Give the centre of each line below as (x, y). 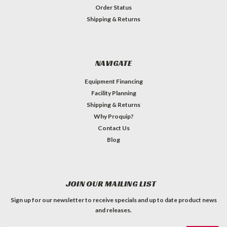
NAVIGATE (113, 63)
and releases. (113, 210)
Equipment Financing (113, 81)
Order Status (113, 7)
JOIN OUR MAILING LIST (111, 183)
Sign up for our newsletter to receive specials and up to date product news (113, 200)
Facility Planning (113, 93)
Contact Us (113, 128)
